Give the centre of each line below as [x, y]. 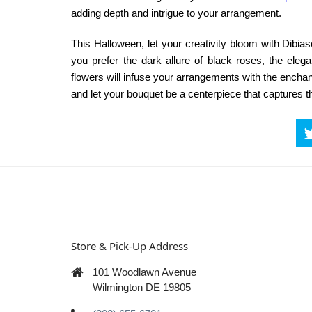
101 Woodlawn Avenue [145, 272]
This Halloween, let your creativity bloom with [177, 43]
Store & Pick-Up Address [130, 245]
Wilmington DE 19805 [142, 288]
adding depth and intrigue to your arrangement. [176, 13]
